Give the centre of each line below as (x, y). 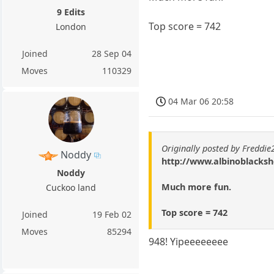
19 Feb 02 (112, 215)
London (71, 26)
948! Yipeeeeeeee (189, 241)
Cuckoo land (71, 188)
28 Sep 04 (112, 53)
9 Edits (71, 12)
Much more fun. (197, 187)
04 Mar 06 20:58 (201, 101)
